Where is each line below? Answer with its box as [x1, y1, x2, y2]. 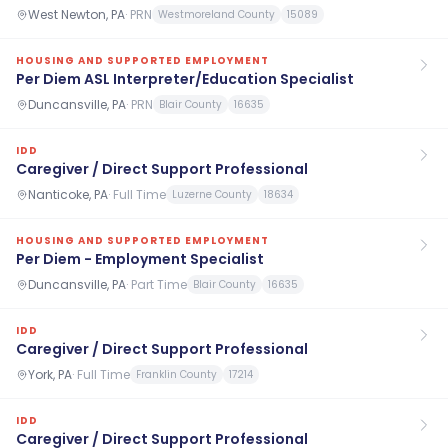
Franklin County [136, 367, 217, 382]
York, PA [28, 365, 72, 383]
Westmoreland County [158, 7, 275, 22]
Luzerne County [172, 187, 252, 202]
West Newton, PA [28, 5, 125, 23]
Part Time [131, 275, 187, 293]
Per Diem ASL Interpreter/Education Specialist [16, 69, 354, 89]
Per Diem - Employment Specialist [16, 249, 264, 269]
